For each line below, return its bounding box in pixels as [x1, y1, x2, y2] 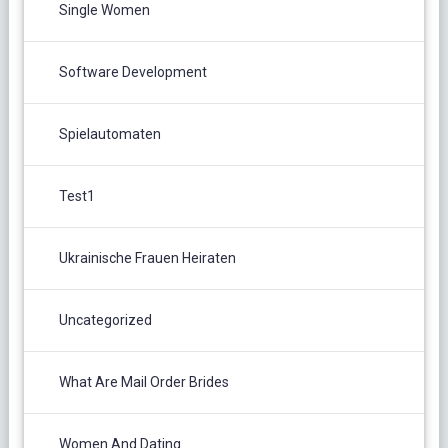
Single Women [58, 2, 150, 19]
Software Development [58, 64, 207, 81]
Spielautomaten [58, 126, 161, 143]
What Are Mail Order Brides [58, 374, 229, 391]
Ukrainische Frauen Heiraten [58, 250, 236, 267]
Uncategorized [58, 312, 152, 329]
